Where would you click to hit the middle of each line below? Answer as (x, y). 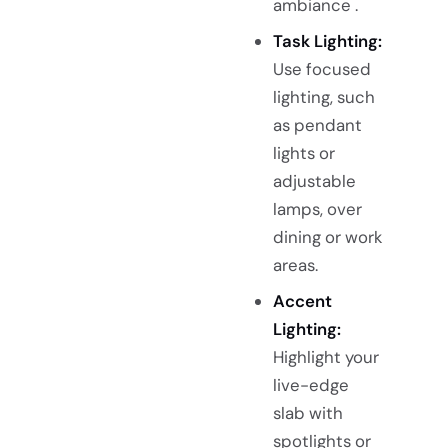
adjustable (314, 181)
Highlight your (325, 357)
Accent (302, 301)
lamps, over (317, 209)
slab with (307, 413)
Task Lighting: (327, 41)
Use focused (321, 69)
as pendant (317, 125)
